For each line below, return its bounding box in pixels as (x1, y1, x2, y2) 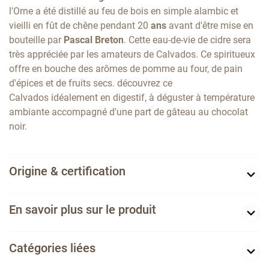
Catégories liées (9, 241, 95, 256)
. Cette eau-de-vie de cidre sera (124, 34, 251, 46)
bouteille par (9, 34, 64, 46)
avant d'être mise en (166, 20, 253, 32)
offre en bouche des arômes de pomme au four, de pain (9, 63, 243, 75)
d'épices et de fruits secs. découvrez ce (9, 77, 172, 89)
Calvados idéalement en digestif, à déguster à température (9, 92, 255, 104)
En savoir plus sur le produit (9, 202, 156, 217)
